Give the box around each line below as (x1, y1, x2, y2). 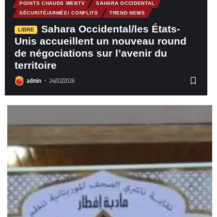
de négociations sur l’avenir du (15, 47, 167, 59)
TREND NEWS (109, 10, 145, 15)
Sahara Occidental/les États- (41, 23, 180, 34)
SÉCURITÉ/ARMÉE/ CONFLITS (19, 10, 98, 15)
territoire (15, 59, 57, 71)
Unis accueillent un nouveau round (15, 35, 186, 46)
